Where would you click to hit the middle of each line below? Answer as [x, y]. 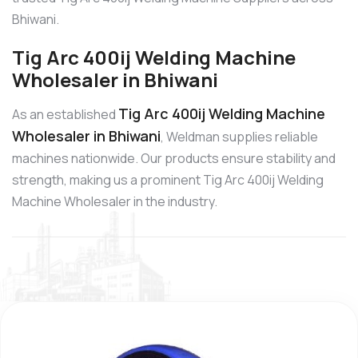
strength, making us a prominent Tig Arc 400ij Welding [168, 179]
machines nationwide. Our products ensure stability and [174, 158]
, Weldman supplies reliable [239, 136]
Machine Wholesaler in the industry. [115, 201]
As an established [65, 114]
